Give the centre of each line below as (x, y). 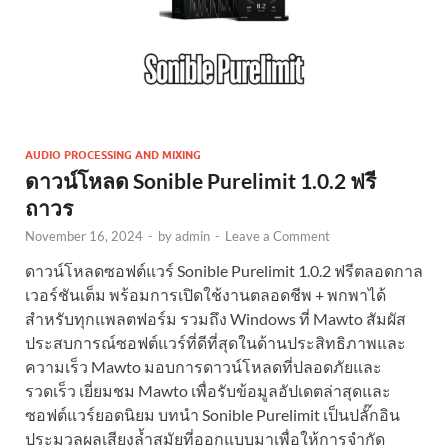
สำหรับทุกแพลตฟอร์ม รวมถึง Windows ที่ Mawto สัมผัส (215, 319)
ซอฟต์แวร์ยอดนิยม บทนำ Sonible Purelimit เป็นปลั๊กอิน (212, 415)
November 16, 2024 (84, 236)
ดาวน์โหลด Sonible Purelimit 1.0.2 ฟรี (200, 181)
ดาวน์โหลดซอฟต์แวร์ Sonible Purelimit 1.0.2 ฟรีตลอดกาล (224, 271)
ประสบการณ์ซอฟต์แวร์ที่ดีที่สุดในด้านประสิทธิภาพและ (215, 343)
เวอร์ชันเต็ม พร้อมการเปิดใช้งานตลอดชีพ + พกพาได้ (205, 295)
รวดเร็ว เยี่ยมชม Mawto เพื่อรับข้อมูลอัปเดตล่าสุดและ (208, 391)
